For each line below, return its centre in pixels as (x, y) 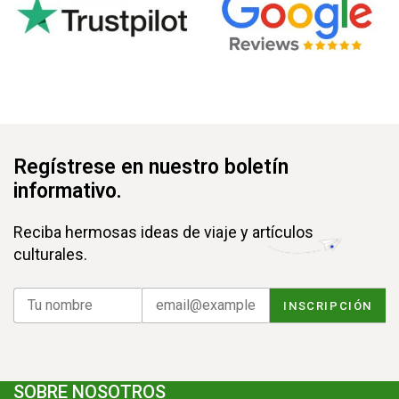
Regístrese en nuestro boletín (151, 167)
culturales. (50, 255)
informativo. (68, 191)
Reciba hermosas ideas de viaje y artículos (163, 232)
